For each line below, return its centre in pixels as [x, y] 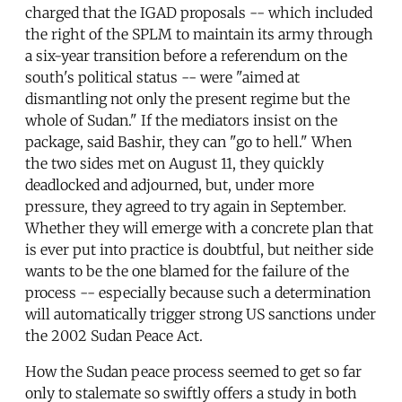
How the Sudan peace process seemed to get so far [193, 371]
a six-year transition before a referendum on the [186, 55]
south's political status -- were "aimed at [162, 77]
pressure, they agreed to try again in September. [186, 206]
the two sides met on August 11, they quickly [175, 163]
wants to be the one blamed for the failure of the [187, 271]
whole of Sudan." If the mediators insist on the [181, 120]
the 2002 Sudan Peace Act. [114, 335]
